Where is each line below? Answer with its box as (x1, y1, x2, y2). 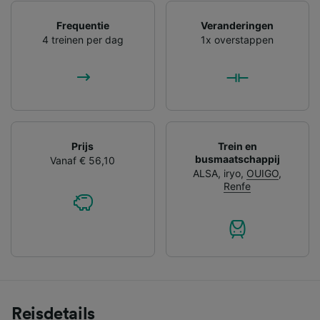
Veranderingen (201, 19, 274, 31)
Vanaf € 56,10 (50, 154, 116, 166)
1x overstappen (201, 33, 274, 46)
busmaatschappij (194, 152, 280, 165)
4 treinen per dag (41, 33, 124, 46)
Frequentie (56, 19, 109, 31)
